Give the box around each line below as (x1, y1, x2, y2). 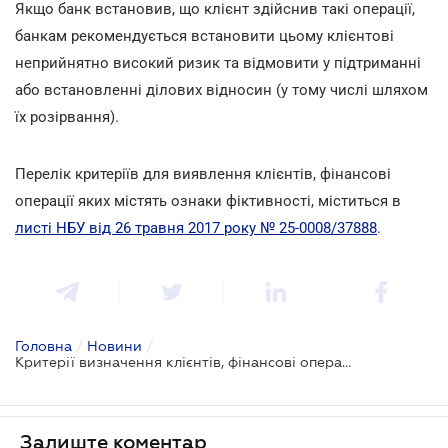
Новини (87, 337, 142, 354)
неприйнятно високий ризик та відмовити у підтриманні (15, 53, 421, 72)
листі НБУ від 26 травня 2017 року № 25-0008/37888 (15, 218, 377, 237)
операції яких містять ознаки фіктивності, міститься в (15, 191, 401, 210)
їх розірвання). (15, 107, 119, 126)
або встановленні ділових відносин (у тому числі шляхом (15, 80, 428, 99)
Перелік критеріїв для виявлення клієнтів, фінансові (15, 164, 391, 183)
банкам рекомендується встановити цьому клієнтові (15, 26, 394, 45)
